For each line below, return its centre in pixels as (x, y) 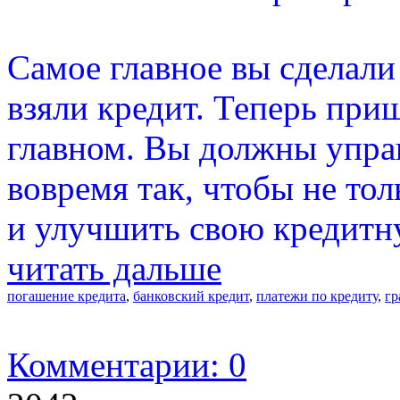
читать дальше (114, 268)
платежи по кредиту (317, 296)
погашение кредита (67, 296)
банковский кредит (191, 296)
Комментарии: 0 (127, 364)
